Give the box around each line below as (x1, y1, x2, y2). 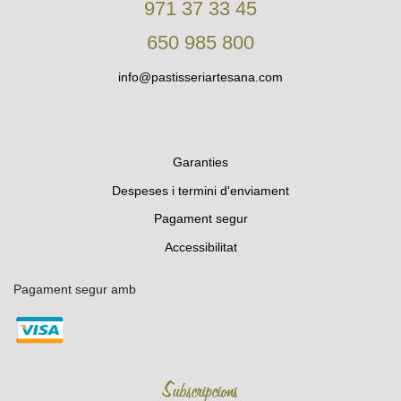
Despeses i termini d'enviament (112, 183, 289, 198)
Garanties (173, 155, 228, 170)
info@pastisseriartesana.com (118, 69, 283, 84)
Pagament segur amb (13, 281, 136, 296)
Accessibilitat (164, 239, 237, 254)
